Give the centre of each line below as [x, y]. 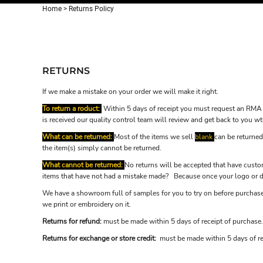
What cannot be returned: [82, 165]
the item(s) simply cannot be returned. [102, 148]
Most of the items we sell [154, 137]
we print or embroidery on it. [87, 205]
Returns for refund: [72, 222]
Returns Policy [91, 9]
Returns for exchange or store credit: [101, 239]
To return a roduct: [71, 109]
